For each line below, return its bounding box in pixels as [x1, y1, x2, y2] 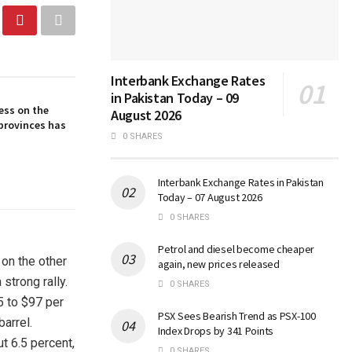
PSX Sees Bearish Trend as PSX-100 [158, 309, 316, 324]
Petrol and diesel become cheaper [158, 242, 315, 257]
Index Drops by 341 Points [158, 324, 274, 339]
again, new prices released [158, 257, 280, 272]
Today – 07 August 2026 [158, 190, 262, 205]
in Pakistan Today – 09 [111, 89, 240, 108]
